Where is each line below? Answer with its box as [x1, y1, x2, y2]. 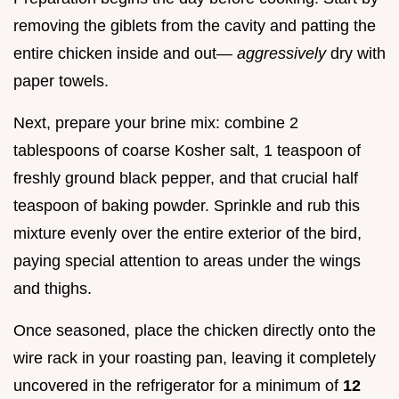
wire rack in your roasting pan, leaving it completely [13, 349, 376, 368]
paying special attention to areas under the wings [13, 252, 361, 271]
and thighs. [13, 280, 92, 298]
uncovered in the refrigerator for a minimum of [13, 377, 343, 395]
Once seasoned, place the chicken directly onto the [13, 322, 376, 340]
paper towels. [13, 72, 109, 91]
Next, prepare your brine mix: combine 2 [13, 114, 298, 133]
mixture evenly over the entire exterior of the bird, [13, 224, 362, 243]
